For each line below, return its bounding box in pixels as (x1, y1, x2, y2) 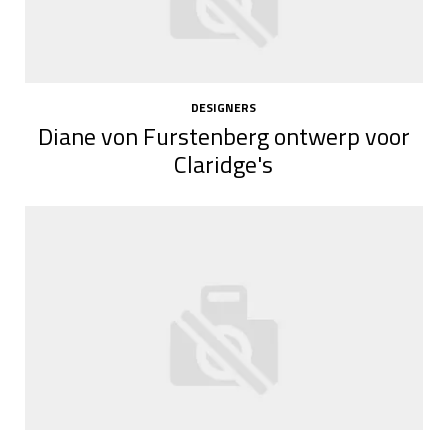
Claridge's (174, 145, 274, 182)
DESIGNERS (191, 98, 257, 118)
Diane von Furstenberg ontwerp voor (37, 117, 410, 154)
